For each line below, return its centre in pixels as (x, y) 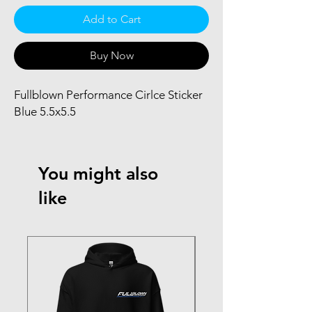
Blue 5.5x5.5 (45, 111)
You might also (98, 173)
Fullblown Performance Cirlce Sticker (108, 94)
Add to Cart (111, 19)
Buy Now (111, 55)
